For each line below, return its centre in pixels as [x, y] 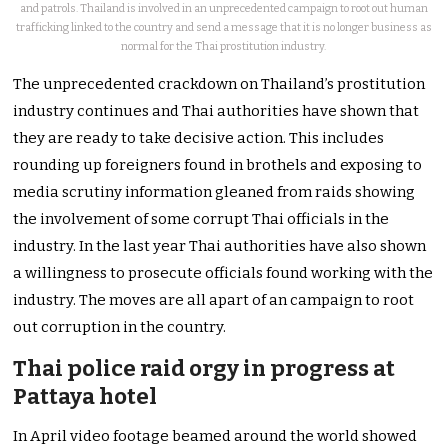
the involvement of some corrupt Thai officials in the [201, 218]
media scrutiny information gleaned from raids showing [214, 191]
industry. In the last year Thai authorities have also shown [220, 245]
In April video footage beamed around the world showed [215, 435]
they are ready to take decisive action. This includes [199, 137]
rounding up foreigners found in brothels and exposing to [218, 164]
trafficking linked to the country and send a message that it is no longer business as [223, 27]
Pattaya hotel [85, 396]
